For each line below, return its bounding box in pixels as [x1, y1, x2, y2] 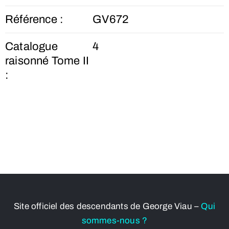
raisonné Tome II [5, 55, 89, 67]
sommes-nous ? [81, 216, 148, 225]
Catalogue [5, 40, 58, 53]
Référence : [5, 13, 64, 26]
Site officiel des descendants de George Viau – [13, 201, 199, 211]
